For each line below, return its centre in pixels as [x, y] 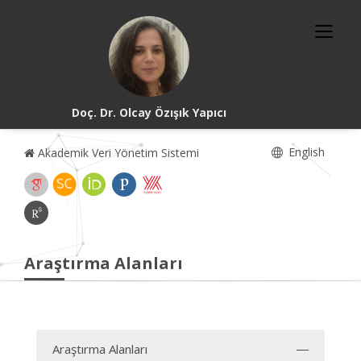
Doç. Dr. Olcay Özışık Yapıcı [149, 112]
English [305, 152]
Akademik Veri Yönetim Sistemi [117, 153]
